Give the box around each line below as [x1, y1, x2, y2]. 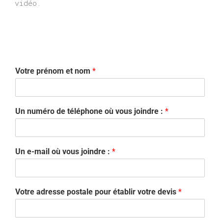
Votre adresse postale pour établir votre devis [15, 187, 178, 197]
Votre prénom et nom [15, 66, 92, 76]
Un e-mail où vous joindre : [15, 147, 112, 157]
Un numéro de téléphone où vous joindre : [15, 107, 165, 116]
